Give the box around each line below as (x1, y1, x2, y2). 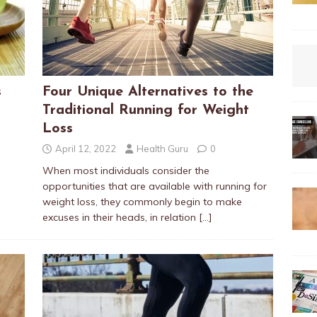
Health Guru (136, 143, 188, 154)
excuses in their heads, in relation (42, 211, 199, 224)
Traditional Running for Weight (42, 103, 249, 117)
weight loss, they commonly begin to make (42, 195, 242, 208)
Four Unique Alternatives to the (42, 85, 253, 99)
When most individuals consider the (42, 164, 209, 177)
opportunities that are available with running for (42, 180, 267, 192)
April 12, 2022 (54, 143, 116, 154)
